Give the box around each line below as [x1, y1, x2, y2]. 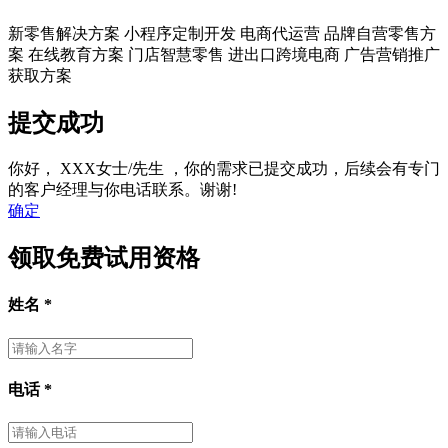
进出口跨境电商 [228, 46, 340, 64]
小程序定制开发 [124, 25, 236, 43]
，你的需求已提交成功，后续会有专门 [168, 160, 440, 178]
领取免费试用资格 [8, 245, 200, 272]
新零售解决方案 [8, 25, 120, 43]
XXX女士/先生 [60, 160, 164, 178]
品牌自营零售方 [324, 25, 436, 43]
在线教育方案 [28, 46, 124, 64]
